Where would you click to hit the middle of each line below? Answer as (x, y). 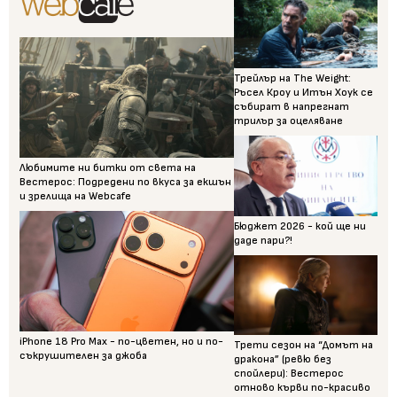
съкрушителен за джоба (83, 356)
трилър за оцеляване (289, 121)
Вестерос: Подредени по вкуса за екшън (125, 183)
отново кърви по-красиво (303, 388)
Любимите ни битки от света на (108, 168)
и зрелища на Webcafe (75, 197)
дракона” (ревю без (283, 360)
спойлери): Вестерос (289, 374)
